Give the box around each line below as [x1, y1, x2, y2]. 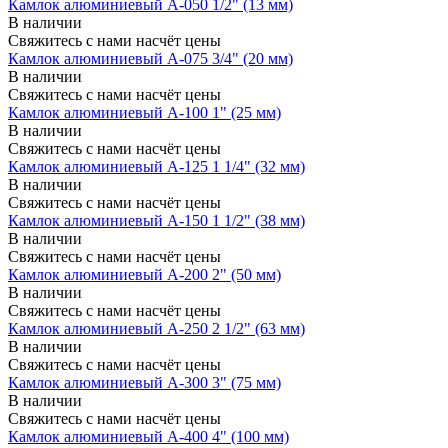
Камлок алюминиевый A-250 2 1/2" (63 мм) [8, 319, 305, 337]
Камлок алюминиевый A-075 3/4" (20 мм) [8, 49, 293, 67]
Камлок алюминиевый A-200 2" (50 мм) [8, 265, 281, 283]
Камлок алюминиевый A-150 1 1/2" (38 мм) [8, 211, 305, 229]
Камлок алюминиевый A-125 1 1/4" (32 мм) [8, 157, 305, 175]
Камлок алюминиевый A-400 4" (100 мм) [8, 427, 289, 445]
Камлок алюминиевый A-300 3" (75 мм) [8, 373, 281, 391]
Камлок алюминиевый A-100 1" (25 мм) [8, 103, 281, 121]
